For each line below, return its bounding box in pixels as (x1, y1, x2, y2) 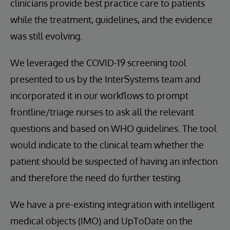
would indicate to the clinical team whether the (10, 139, 204, 151)
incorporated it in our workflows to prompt (10, 90, 188, 102)
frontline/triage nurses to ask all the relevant (10, 106, 194, 118)
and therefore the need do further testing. (10, 172, 182, 184)
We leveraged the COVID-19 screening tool (10, 57, 186, 69)
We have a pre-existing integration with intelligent (10, 199, 215, 210)
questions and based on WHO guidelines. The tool (10, 123, 217, 135)
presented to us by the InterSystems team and (10, 73, 201, 85)
